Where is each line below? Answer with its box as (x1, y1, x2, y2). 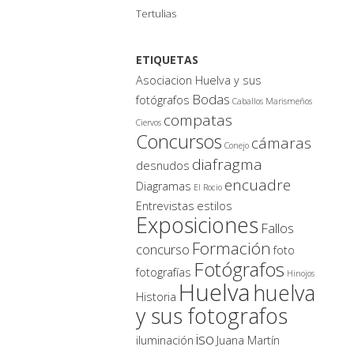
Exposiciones (136, 209, 258, 239)
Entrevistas (136, 198, 194, 213)
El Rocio (194, 181, 222, 193)
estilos (197, 198, 232, 213)
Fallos (261, 218, 294, 237)
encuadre (224, 174, 291, 195)
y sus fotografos (136, 300, 288, 330)
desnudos (136, 157, 190, 173)
